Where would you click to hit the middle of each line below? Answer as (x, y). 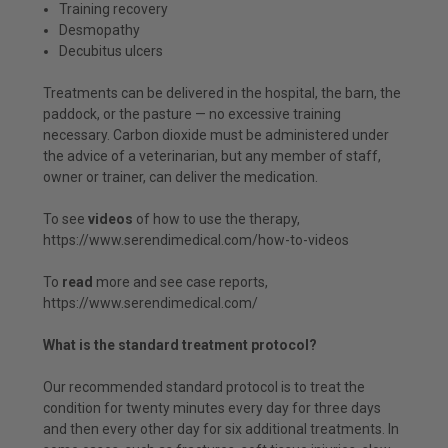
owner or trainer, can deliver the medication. (180, 176)
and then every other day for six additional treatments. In (221, 428)
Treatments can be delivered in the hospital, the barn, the (222, 92)
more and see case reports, (180, 281)
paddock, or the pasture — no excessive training (192, 113)
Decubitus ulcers (111, 50)
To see (65, 218)
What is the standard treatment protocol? (180, 344)
